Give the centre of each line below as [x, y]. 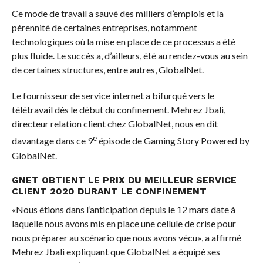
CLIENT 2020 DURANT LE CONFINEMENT [109, 191]
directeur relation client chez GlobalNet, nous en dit [114, 124]
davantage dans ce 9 [52, 141]
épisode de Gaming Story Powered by [174, 141]
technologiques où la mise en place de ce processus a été [123, 42]
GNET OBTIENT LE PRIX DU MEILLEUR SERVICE [124, 180]
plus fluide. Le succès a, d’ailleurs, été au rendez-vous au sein [129, 56]
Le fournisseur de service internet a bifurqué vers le [113, 96]
